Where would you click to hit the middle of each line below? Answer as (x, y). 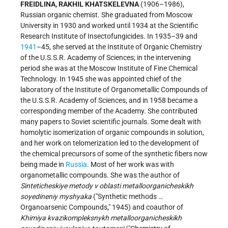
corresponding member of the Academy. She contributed (109, 111)
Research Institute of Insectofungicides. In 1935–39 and (109, 36)
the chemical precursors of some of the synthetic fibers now (114, 154)
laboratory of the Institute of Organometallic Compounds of (114, 90)
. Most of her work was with (131, 165)
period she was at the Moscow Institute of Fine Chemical (109, 68)
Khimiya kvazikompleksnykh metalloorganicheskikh (101, 218)
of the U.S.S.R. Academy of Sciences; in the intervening (106, 58)
